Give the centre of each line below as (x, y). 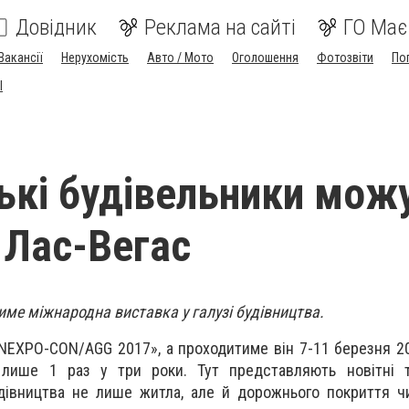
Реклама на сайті (220, 27)
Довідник (56, 27)
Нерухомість (95, 58)
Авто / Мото (180, 58)
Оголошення (265, 58)
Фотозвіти (345, 58)
